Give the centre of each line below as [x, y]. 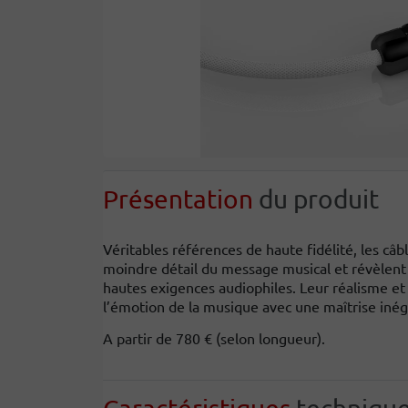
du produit [316, 199]
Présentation [178, 199]
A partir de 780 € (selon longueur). [214, 338]
